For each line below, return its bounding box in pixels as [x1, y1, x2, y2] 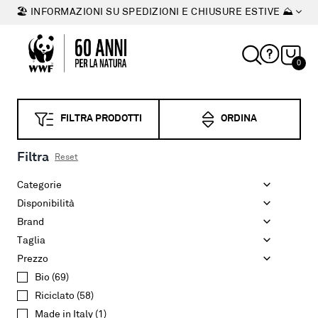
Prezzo [17, 254, 48, 265]
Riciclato [35, 291, 75, 302]
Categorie [17, 180, 62, 191]
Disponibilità [17, 199, 75, 209]
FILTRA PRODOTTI [60, 114, 142, 124]
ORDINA [221, 114, 257, 124]
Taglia [17, 236, 45, 246]
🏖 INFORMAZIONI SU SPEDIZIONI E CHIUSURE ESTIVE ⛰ [16, 6, 294, 18]
